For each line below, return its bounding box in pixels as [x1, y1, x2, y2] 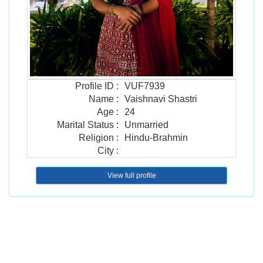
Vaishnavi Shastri [124, 94, 197, 104]
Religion [79, 133, 114, 143]
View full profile [107, 171, 156, 180]
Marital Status [57, 120, 114, 130]
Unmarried [124, 120, 168, 130]
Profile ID [75, 81, 114, 92]
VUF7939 [124, 81, 165, 92]
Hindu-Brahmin [124, 133, 188, 143]
